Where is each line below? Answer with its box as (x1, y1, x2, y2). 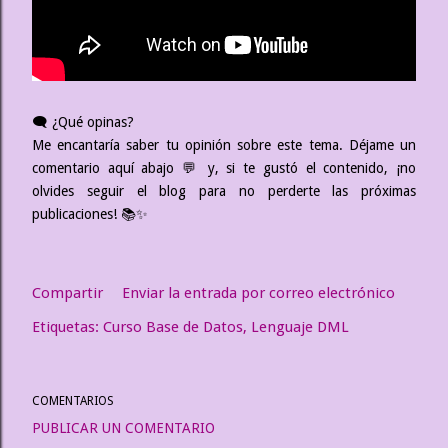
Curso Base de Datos (103, 317, 243, 336)
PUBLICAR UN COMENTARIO (32, 419, 215, 436)
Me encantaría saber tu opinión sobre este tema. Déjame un (32, 136, 416, 153)
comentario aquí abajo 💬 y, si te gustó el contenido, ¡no (32, 159, 416, 176)
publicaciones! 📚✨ (32, 205, 148, 222)
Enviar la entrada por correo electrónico (122, 283, 395, 302)
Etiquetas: (32, 317, 99, 336)
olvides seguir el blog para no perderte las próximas (32, 182, 416, 199)
